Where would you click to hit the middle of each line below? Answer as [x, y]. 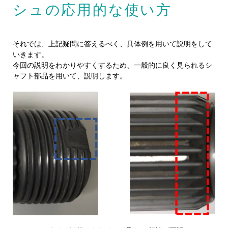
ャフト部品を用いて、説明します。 [70, 76]
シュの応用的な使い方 [92, 10]
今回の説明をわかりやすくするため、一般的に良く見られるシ [112, 65]
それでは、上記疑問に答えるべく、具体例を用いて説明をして [112, 44]
